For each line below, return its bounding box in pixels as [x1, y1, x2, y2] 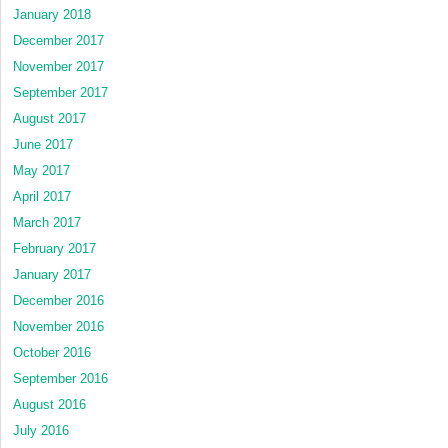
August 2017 [13, 111, 86, 127]
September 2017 [13, 85, 108, 101]
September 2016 [13, 371, 108, 387]
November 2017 [13, 59, 104, 75]
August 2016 [13, 397, 86, 413]
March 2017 [13, 215, 81, 231]
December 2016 [13, 293, 104, 309]
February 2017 [13, 241, 96, 257]
